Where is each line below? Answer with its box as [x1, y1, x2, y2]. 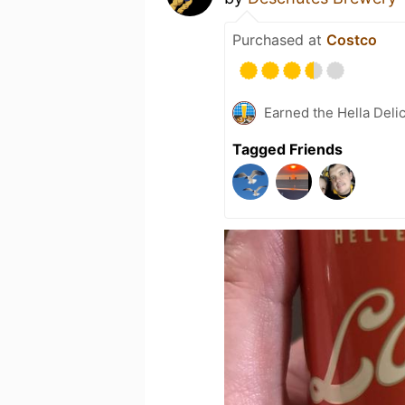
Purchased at [232, 31, 326, 49]
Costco [326, 31, 377, 49]
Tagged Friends [232, 140, 343, 158]
